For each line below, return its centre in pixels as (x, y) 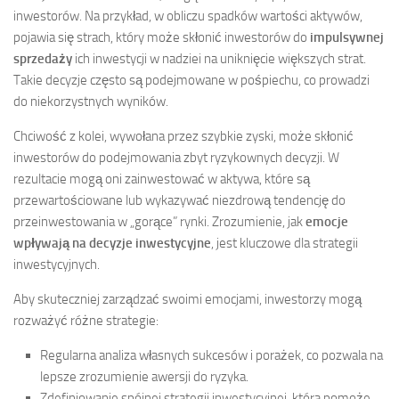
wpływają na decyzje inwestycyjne (112, 244)
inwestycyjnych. (57, 265)
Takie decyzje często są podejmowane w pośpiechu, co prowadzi (191, 81)
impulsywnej (347, 38)
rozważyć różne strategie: (86, 321)
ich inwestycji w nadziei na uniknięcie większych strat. (219, 59)
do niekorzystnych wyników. (91, 102)
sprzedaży (43, 59)
